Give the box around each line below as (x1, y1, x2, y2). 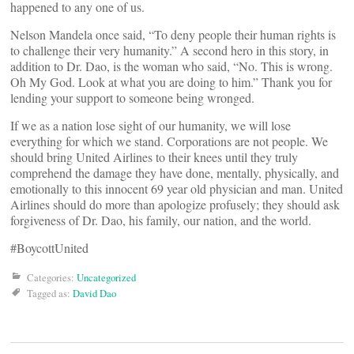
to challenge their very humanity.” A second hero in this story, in (10, 41, 329, 58)
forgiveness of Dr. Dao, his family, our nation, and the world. (10, 211, 311, 228)
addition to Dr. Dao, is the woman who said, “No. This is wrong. (10, 57, 333, 74)
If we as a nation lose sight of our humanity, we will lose (10, 116, 291, 134)
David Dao (73, 285, 116, 300)
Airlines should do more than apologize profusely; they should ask (10, 195, 340, 213)
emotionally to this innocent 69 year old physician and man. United (10, 179, 343, 197)
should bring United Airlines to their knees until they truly (10, 148, 298, 165)
